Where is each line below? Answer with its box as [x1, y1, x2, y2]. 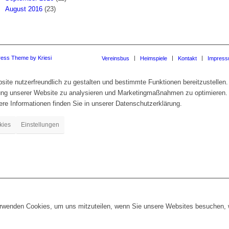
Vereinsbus [102, 55, 129, 61]
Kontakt [178, 55, 197, 61]
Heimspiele [140, 55, 167, 61]
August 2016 [5, 5, 43, 13]
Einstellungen [21, 121, 59, 128]
